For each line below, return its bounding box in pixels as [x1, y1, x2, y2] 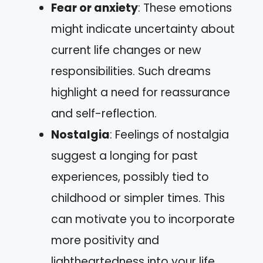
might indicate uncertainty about [51, 21, 235, 37]
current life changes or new [51, 42, 201, 58]
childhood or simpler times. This [51, 190, 225, 206]
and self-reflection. [51, 105, 157, 122]
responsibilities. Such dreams [51, 63, 211, 79]
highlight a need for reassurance [51, 84, 230, 100]
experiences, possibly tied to [51, 168, 209, 185]
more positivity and [51, 232, 159, 248]
